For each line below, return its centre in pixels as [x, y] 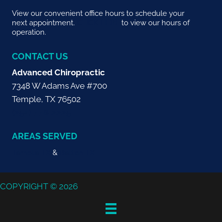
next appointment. [44, 23]
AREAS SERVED [45, 136]
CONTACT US [40, 56]
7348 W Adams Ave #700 [59, 85]
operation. [29, 32]
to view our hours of [155, 23]
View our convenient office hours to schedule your [98, 13]
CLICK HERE [98, 23]
